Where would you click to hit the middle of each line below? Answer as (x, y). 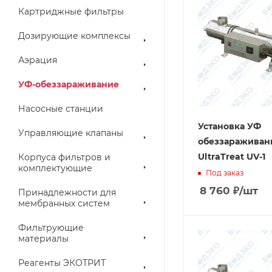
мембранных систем (64, 203)
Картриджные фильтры (71, 12)
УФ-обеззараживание (69, 84)
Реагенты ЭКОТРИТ (62, 263)
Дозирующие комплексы (74, 36)
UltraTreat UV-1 (232, 157)
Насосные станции (61, 109)
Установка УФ (229, 126)
